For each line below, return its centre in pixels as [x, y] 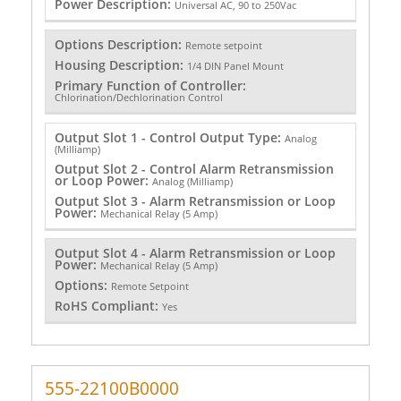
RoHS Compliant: [108, 306]
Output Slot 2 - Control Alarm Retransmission [194, 168]
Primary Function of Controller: [150, 86]
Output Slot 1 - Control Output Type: [169, 137]
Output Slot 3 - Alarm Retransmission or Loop [195, 200]
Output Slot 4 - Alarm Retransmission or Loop [195, 253]
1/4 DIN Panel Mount [235, 66]
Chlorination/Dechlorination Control [138, 98]
